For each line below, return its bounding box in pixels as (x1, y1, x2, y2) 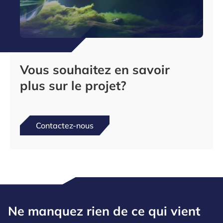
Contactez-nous (36, 120, 94, 130)
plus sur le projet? (20, 78, 130, 93)
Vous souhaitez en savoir (20, 62, 170, 77)
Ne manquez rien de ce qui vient (8, 203, 200, 219)
